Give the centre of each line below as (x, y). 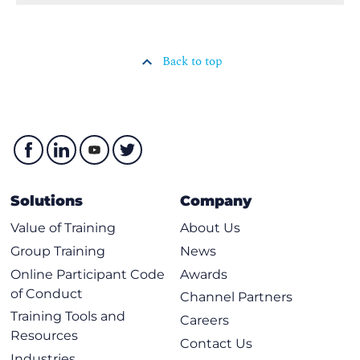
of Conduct (47, 293)
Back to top (192, 62)
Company (216, 201)
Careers (205, 321)
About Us (210, 227)
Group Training (58, 251)
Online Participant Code (88, 274)
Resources (45, 336)
